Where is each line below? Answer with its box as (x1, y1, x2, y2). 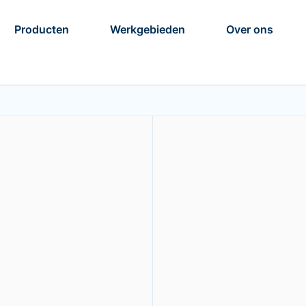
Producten (14, 22, 70, 36)
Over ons (226, 22, 274, 36)
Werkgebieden (110, 22, 186, 36)
